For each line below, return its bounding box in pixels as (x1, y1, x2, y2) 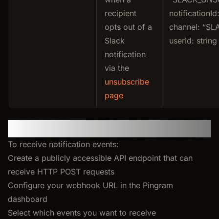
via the (105, 63, 129, 73)
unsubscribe (105, 76, 149, 87)
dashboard (8, 194, 47, 204)
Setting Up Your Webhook (8, 120, 179, 137)
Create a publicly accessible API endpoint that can (8, 153, 193, 163)
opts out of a (105, 22, 152, 32)
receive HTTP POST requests (8, 166, 114, 176)
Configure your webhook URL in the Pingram (8, 180, 173, 190)
